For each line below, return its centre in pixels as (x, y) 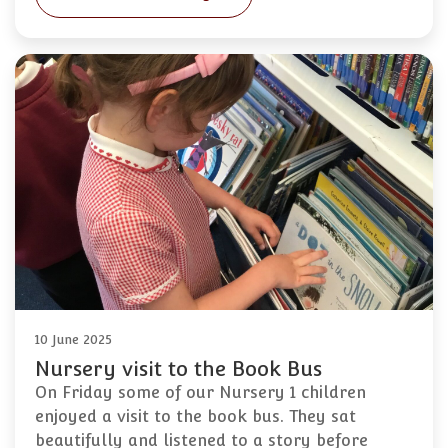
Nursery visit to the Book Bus (178, 368)
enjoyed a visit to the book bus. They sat (195, 416)
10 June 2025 (73, 339)
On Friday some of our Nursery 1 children (200, 392)
